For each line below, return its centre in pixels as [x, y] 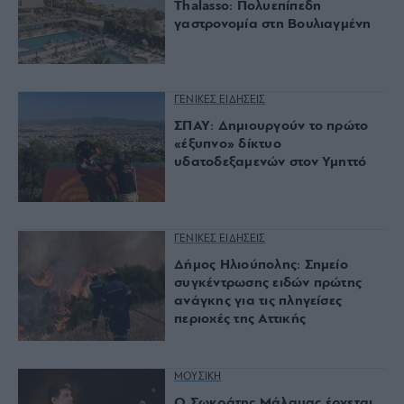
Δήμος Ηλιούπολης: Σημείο [261, 265]
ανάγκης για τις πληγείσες [258, 301]
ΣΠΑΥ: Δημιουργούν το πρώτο [271, 127]
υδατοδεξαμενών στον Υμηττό [271, 163]
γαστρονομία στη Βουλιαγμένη [273, 24]
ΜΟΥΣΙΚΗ [198, 377]
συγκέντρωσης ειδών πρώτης [268, 283]
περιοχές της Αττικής [240, 319]
